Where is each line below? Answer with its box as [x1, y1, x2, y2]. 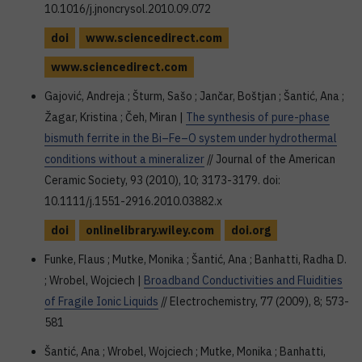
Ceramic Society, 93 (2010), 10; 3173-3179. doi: [44, 173, 280, 187]
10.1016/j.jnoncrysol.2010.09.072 [44, 2, 211, 16]
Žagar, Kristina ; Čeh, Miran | [44, 110, 186, 124]
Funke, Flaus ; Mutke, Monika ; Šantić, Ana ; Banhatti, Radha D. [44, 252, 347, 267]
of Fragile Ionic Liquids [44, 294, 158, 309]
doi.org [231, 223, 271, 238]
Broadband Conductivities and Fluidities [144, 273, 343, 288]
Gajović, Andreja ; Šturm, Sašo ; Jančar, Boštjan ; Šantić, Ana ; [44, 89, 344, 103]
